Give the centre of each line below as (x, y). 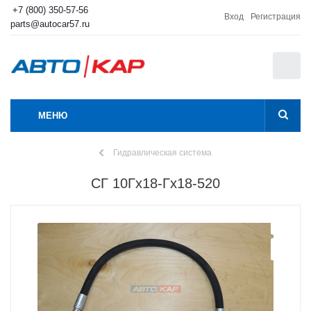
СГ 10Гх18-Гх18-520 (155, 183)
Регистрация (276, 17)
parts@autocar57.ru (50, 24)
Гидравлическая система (162, 153)
